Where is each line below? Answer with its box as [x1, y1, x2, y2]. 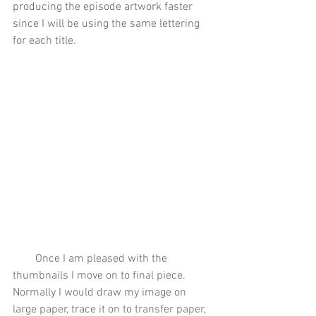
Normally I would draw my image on [13, 286, 189, 300]
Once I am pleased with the [13, 252, 35, 267]
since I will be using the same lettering [13, 17, 202, 32]
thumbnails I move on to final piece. [13, 269, 188, 284]
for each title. [13, 34, 79, 49]
